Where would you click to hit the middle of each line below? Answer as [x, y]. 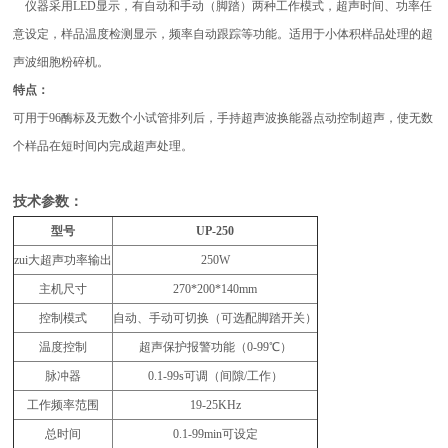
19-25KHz [215, 405]
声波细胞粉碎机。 [61, 62]
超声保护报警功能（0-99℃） [215, 347]
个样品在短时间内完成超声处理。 [103, 146]
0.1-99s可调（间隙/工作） [215, 376]
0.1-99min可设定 [215, 434]
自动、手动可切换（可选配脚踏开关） [215, 318]
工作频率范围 [63, 405]
